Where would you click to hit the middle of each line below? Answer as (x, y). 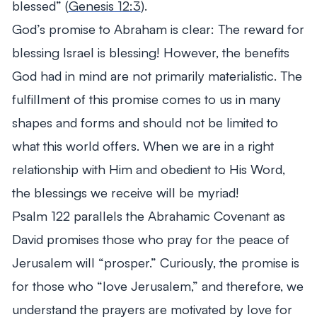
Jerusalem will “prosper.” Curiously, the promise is (155, 263)
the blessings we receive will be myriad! (125, 192)
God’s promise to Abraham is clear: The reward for (158, 29)
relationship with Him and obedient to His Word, (148, 169)
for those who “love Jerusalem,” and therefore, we (157, 286)
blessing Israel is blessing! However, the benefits (150, 52)
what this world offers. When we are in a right (143, 146)
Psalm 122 (41, 216)
